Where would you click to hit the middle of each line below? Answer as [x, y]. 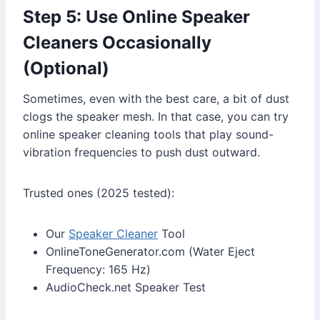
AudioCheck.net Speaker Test [126, 287]
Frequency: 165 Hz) [98, 269]
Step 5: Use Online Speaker [136, 16]
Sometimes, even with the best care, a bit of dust [156, 98]
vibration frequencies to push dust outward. [141, 152]
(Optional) [66, 68]
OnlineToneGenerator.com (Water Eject [150, 251]
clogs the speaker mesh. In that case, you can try [156, 116]
